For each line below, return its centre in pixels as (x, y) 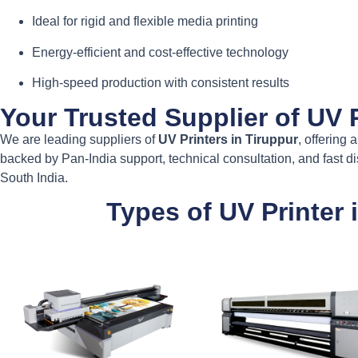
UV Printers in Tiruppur (228, 139)
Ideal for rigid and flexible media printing (145, 22)
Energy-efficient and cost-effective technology (160, 52)
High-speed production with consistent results (161, 83)
